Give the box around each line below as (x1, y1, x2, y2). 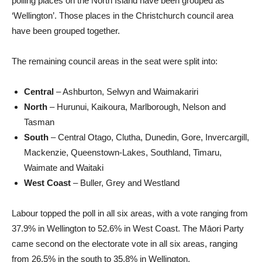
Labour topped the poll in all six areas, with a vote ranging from (12, 208, 248, 219)
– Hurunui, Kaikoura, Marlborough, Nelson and (47, 102, 226, 112)
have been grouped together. (12, 26, 120, 36)
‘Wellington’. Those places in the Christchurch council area (12, 11, 233, 21)
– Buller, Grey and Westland (71, 178, 180, 188)
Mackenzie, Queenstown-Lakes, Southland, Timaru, (24, 147, 222, 158)
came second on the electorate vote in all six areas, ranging (12, 239, 237, 249)
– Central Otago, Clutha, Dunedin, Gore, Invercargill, (49, 132, 249, 143)
